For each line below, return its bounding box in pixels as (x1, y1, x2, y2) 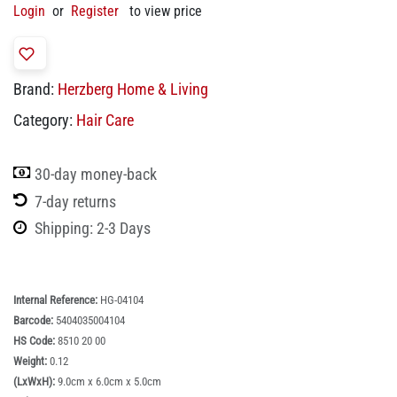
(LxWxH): (13, 375, 58, 389)
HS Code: (13, 334, 58, 348)
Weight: (13, 354, 50, 369)
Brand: (13, 80, 54, 98)
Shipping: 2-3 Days (35, 219, 151, 238)
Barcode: (13, 314, 56, 328)
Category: (13, 111, 73, 129)
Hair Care (76, 111, 134, 129)
